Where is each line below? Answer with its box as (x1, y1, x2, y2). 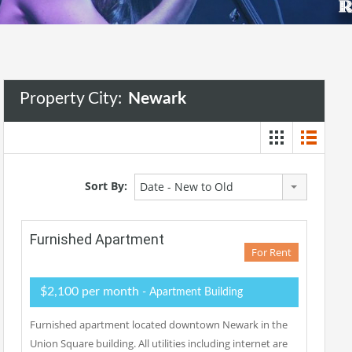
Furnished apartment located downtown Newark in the (30, 317, 288, 332)
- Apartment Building (139, 287, 243, 298)
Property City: (20, 90, 126, 107)
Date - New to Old (140, 179, 233, 194)
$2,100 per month (40, 285, 139, 298)
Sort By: (85, 178, 127, 193)
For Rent (251, 245, 291, 259)
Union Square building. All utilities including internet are (30, 336, 288, 350)
